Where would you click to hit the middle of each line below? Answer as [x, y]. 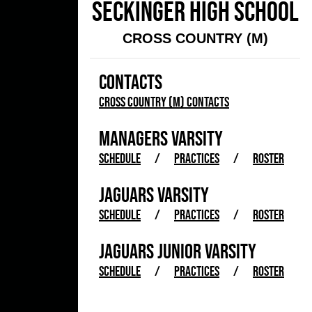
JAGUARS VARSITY [154, 195]
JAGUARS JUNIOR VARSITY [178, 251]
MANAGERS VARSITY [161, 138]
